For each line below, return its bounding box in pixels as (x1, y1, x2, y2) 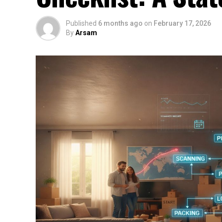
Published (66, 19, 97, 28)
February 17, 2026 (154, 19, 211, 28)
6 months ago (98, 19, 143, 28)
